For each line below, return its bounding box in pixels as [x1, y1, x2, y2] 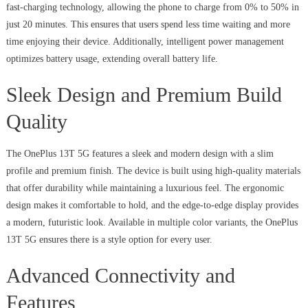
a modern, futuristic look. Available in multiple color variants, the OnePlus [5, 217, 298, 228]
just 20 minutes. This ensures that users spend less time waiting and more [5, 19, 290, 30]
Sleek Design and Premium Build [5, 83, 282, 107]
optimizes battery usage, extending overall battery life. [5, 54, 218, 65]
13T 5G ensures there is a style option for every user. [5, 234, 212, 245]
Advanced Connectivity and [5, 264, 235, 287]
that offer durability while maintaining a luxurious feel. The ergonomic [5, 183, 284, 194]
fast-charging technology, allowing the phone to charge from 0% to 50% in [5, 2, 299, 13]
